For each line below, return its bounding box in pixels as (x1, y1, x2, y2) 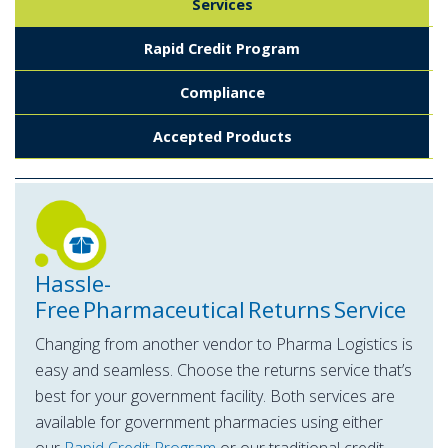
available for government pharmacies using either (35, 411, 383, 434)
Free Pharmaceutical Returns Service (35, 294, 406, 326)
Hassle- (35, 268, 111, 300)
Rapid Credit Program (144, 39, 301, 58)
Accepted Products (152, 127, 292, 146)
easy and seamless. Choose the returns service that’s (35, 359, 412, 382)
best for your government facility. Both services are (35, 385, 395, 408)
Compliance (179, 83, 265, 102)
